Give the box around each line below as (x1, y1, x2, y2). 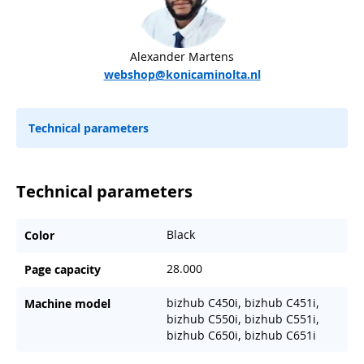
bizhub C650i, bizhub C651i (166, 327, 316, 343)
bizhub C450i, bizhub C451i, (166, 294, 319, 310)
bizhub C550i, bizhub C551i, (166, 310, 319, 327)
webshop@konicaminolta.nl (103, 66, 261, 82)
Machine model (24, 295, 110, 311)
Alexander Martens (130, 48, 234, 64)
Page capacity (24, 261, 101, 277)
